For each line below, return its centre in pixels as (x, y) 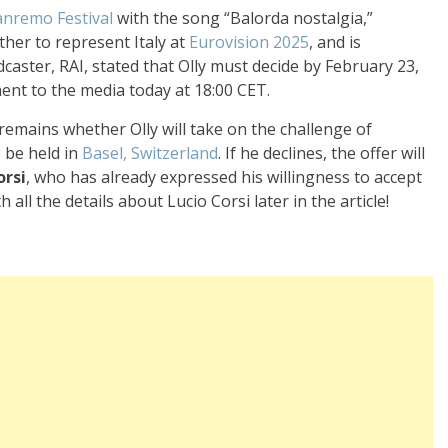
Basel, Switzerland (150, 152)
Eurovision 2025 (249, 41)
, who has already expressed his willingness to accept (224, 176)
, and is (335, 41)
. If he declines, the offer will (321, 152)
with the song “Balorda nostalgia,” (243, 17)
